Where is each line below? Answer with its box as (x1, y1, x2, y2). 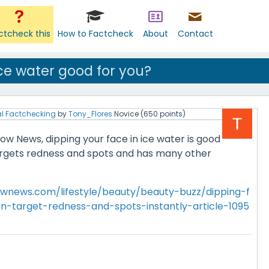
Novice (114, 109, 139, 119)
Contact (177, 28, 213, 40)
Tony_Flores (68, 109, 112, 119)
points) (158, 109, 186, 119)
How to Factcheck (57, 28, 133, 40)
